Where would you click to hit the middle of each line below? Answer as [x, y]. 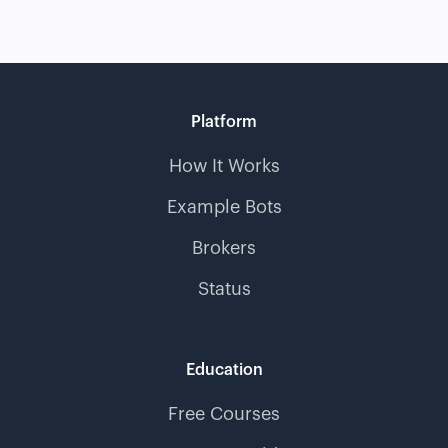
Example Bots [224, 206]
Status [224, 288]
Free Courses [224, 413]
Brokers [224, 247]
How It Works [224, 165]
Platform [224, 121]
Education [224, 369]
